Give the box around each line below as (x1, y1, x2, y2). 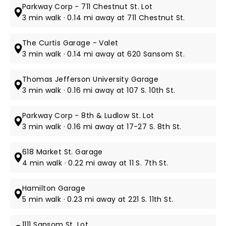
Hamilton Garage (22, 183, 86, 193)
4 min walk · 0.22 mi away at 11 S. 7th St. (22, 158, 168, 168)
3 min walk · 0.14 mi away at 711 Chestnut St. (22, 13, 185, 23)
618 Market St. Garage (22, 147, 103, 157)
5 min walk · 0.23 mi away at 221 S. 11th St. (22, 194, 174, 204)
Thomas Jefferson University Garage (22, 74, 159, 84)
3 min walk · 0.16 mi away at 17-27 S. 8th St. (22, 122, 182, 132)
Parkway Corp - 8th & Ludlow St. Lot (22, 110, 154, 121)
